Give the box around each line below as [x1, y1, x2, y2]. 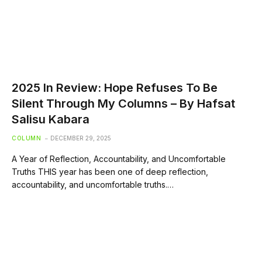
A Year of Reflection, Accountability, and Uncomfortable [12, 154, 226, 164]
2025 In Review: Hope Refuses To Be [12, 81, 218, 95]
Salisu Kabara [12, 112, 89, 126]
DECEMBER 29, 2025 [50, 135, 111, 142]
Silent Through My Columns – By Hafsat [12, 96, 235, 111]
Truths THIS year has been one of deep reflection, [12, 167, 208, 177]
